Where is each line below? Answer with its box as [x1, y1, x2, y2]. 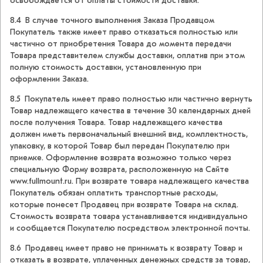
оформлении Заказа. [10, 74, 89, 85]
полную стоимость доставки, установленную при [10, 62, 201, 73]
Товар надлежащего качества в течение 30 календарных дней [10, 106, 251, 116]
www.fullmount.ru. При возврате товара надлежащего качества [10, 176, 249, 187]
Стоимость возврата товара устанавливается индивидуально [10, 211, 248, 222]
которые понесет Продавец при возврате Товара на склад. [10, 200, 238, 210]
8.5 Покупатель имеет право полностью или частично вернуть [10, 94, 252, 104]
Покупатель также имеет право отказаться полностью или [10, 27, 238, 38]
